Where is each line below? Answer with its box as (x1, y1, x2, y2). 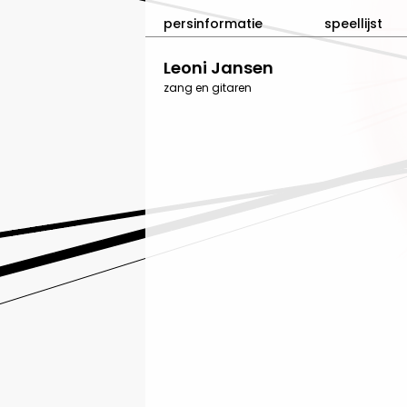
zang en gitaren (164, 80, 252, 95)
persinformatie (164, 15, 263, 33)
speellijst (323, 15, 382, 33)
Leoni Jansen (164, 56, 273, 79)
